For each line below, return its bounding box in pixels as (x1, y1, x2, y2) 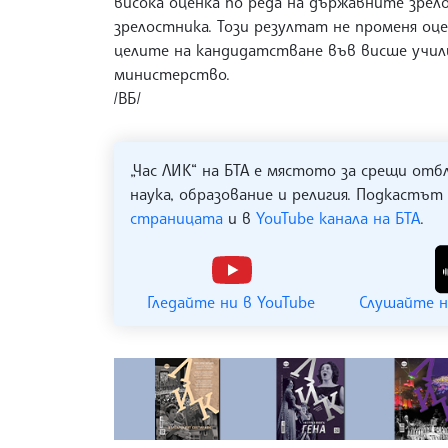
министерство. (114, 64, 230, 85)
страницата (130, 208, 223, 229)
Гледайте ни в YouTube (147, 292, 316, 313)
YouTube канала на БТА (256, 208, 420, 229)
